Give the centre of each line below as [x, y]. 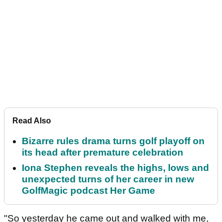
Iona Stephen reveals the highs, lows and [115, 168]
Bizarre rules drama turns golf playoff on [113, 141]
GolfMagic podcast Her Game [88, 191]
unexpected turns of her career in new [108, 179]
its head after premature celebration [103, 153]
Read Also [32, 121]
